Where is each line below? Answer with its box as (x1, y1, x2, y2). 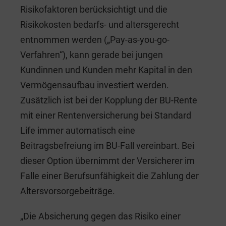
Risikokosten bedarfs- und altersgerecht (20, 19, 179, 30)
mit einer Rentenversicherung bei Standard (20, 110, 191, 121)
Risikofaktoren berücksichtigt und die (20, 4, 167, 15)
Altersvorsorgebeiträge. (20, 186, 115, 197)
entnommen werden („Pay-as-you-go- (20, 34, 169, 45)
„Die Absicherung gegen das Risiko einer (20, 211, 181, 222)
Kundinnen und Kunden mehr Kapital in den (20, 65, 192, 76)
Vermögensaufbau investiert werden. (20, 80, 169, 91)
